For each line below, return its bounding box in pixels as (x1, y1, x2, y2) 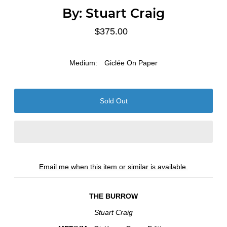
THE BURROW (89, 192, 138, 200)
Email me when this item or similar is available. (39, 162, 188, 171)
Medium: (69, 58, 97, 67)
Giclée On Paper (104, 58, 158, 67)
